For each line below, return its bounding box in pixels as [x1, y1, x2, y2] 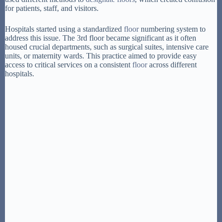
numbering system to [139, 24, 206, 33]
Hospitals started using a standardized [5, 24, 124, 33]
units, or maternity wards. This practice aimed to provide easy [5, 51, 197, 60]
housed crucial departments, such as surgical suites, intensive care [5, 42, 209, 51]
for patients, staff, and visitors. [5, 3, 99, 12]
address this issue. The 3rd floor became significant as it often [5, 33, 196, 42]
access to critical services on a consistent [5, 60, 132, 69]
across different [147, 60, 197, 69]
